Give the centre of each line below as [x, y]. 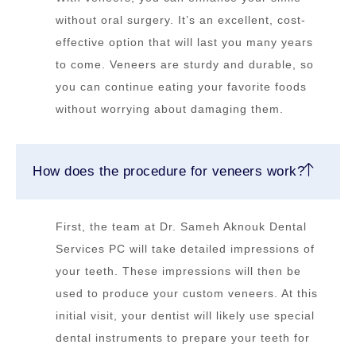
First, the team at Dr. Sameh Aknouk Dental [181, 227]
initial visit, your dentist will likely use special [185, 316]
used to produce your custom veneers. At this [187, 294]
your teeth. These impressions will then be [178, 271]
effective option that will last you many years [184, 43]
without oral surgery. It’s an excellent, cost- [181, 20]
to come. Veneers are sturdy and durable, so [185, 65]
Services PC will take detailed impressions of [185, 249]
